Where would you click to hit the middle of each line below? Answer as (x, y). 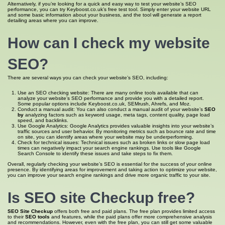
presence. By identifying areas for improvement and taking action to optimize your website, (112, 170)
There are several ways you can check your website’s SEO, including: (88, 78)
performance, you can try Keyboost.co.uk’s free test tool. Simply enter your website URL (109, 9)
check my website (146, 43)
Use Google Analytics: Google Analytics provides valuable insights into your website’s (116, 126)
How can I (44, 43)
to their (16, 217)
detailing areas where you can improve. (53, 20)
